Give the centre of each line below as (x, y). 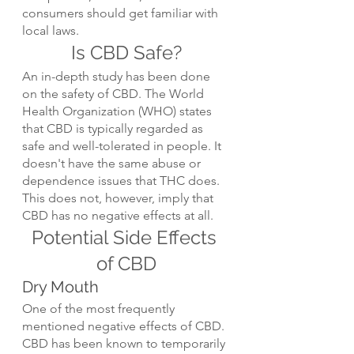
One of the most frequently (100, 309)
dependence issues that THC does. (122, 181)
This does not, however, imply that (119, 198)
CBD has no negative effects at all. (118, 216)
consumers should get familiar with (122, 13)
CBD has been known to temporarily (125, 344)
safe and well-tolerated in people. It (123, 146)
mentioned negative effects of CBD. (125, 326)
